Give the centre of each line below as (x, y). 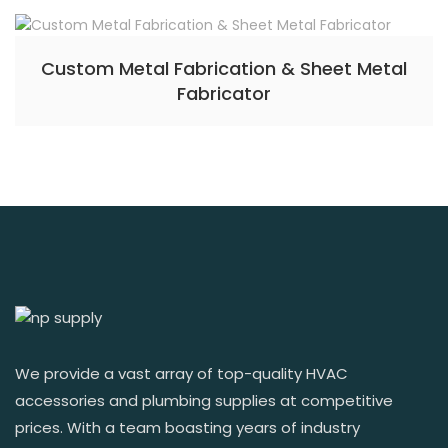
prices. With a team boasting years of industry (187, 427)
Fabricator (224, 93)
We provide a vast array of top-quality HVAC (181, 373)
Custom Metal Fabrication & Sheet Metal (224, 68)
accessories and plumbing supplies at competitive (204, 400)
